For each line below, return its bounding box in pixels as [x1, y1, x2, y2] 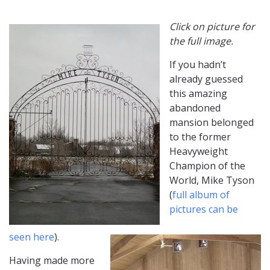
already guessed [169, 72, 243, 86]
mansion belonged [169, 116, 254, 130]
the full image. [169, 34, 233, 48]
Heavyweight [169, 145, 228, 159]
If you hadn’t [169, 58, 226, 72]
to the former [169, 130, 231, 144]
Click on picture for [169, 20, 255, 34]
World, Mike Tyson [169, 174, 254, 187]
